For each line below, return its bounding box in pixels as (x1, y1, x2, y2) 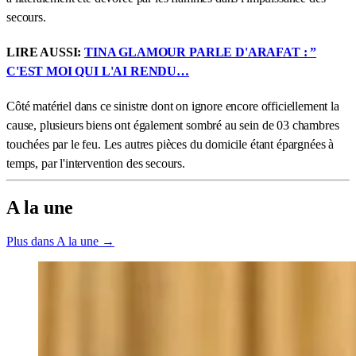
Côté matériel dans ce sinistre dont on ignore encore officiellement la (6, 99, 339, 113)
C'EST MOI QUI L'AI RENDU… (6, 64, 189, 78)
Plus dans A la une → (6, 234, 114, 248)
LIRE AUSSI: (6, 44, 85, 59)
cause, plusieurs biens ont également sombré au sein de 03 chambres (6, 118, 339, 132)
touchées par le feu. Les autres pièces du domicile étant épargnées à (6, 137, 335, 151)
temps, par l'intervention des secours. (6, 156, 185, 170)
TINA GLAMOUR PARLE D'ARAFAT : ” (84, 44, 317, 59)
